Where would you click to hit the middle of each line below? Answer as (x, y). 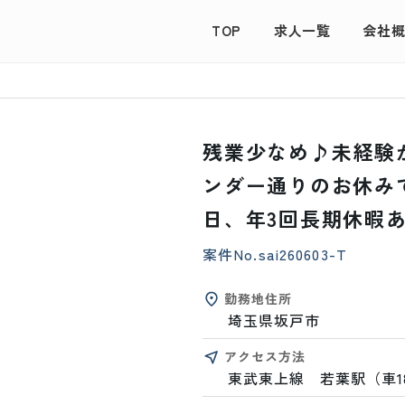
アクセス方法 (265, 356)
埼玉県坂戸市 (274, 320)
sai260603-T (302, 254)
